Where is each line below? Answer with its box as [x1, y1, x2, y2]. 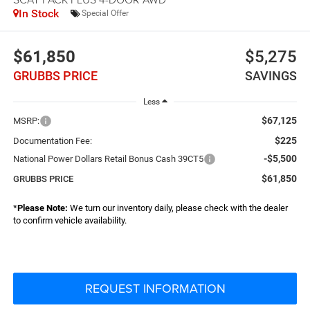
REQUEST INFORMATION [84, 279, 226, 297]
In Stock [18, 6, 59, 20]
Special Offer [81, 8, 129, 19]
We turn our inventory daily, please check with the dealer [67, 202, 288, 213]
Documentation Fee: [12, 135, 92, 146]
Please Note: [17, 202, 68, 213]
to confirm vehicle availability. [12, 215, 127, 226]
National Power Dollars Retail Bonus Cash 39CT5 [12, 153, 203, 164]
